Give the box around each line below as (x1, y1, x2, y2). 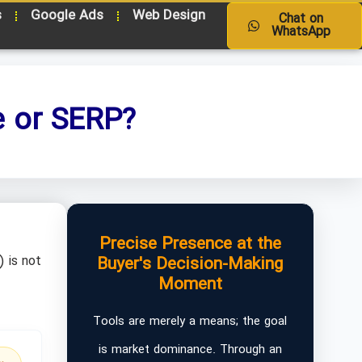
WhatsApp (271, 22, 330, 42)
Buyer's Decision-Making (97, 251, 284, 278)
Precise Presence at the (99, 231, 281, 258)
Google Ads (30, 5, 103, 27)
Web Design (132, 5, 205, 27)
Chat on (278, 9, 323, 29)
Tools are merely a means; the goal (93, 312, 288, 331)
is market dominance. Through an (98, 340, 282, 360)
